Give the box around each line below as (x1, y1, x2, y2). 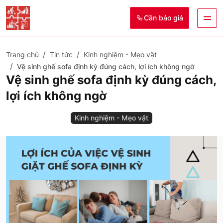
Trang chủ (6, 50, 39, 59)
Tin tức (50, 50, 73, 59)
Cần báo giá (144, 13, 183, 22)
